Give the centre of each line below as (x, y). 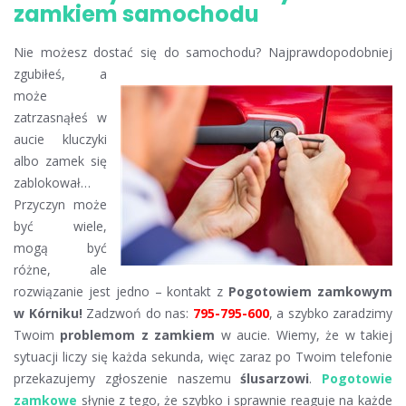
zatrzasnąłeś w (60, 117)
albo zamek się (60, 160)
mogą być (60, 247)
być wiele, (60, 226)
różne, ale (60, 269)
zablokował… (52, 182)
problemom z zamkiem (138, 334)
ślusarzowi (275, 378)
